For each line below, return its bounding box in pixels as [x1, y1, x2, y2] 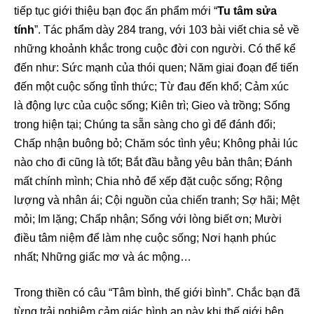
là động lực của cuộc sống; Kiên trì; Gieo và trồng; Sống [14, 99, 290, 111]
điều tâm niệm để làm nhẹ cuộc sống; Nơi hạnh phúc [14, 231, 276, 244]
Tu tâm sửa [217, 4, 277, 17]
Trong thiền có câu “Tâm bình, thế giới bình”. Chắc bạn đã [14, 286, 300, 299]
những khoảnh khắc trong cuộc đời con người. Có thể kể [14, 42, 296, 55]
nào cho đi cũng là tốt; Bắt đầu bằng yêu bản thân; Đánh [14, 156, 292, 168]
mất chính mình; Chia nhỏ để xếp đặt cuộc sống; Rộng [14, 175, 282, 187]
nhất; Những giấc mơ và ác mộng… [14, 250, 191, 263]
